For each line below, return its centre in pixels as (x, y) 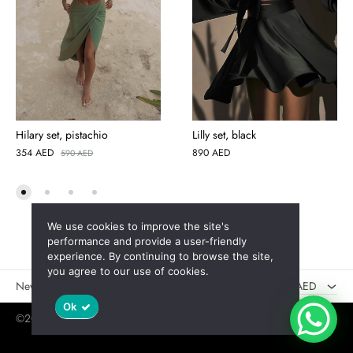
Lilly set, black (224, 135)
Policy (229, 319)
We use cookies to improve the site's (138, 226)
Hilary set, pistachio (62, 135)
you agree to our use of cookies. (128, 271)
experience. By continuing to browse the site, (160, 256)
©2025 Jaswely (51, 319)
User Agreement (292, 319)
